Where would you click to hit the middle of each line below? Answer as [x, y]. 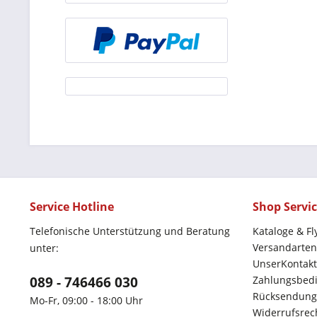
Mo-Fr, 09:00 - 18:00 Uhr [86, 300]
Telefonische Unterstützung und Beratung [130, 231]
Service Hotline [72, 207]
